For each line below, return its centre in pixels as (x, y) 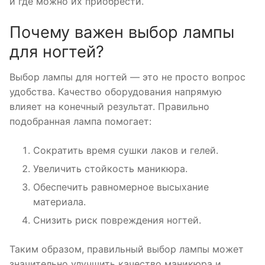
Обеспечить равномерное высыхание (121, 187)
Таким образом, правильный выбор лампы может (127, 249)
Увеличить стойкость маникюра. (110, 169)
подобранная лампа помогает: (80, 122)
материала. (59, 202)
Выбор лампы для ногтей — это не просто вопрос (127, 77)
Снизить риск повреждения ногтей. (117, 220)
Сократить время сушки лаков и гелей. (126, 151)
